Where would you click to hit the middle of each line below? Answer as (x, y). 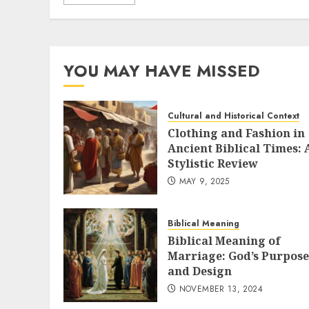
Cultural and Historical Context (233, 116)
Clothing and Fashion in (236, 133)
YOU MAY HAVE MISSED (162, 71)
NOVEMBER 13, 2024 (221, 289)
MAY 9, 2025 (204, 181)
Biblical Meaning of (224, 241)
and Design (200, 271)
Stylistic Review (213, 163)
